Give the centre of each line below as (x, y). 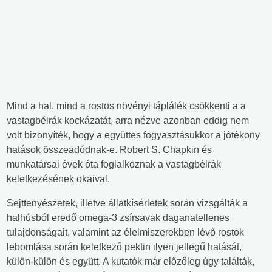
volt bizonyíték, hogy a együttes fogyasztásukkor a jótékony (133, 135)
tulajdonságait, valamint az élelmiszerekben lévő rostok (125, 233)
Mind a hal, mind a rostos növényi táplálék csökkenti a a (126, 106)
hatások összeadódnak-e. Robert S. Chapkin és (109, 150)
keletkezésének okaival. (58, 179)
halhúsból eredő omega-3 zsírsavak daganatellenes (118, 218)
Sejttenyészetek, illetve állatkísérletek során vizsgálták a (127, 203)
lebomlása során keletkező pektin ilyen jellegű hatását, (124, 247)
